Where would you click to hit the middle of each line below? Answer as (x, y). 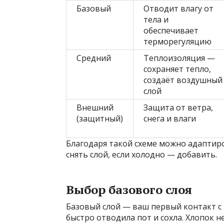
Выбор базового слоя (129, 190)
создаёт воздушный (183, 80)
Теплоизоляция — (179, 58)
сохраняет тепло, (177, 69)
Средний (94, 58)
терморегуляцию (177, 42)
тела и (156, 20)
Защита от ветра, (178, 108)
